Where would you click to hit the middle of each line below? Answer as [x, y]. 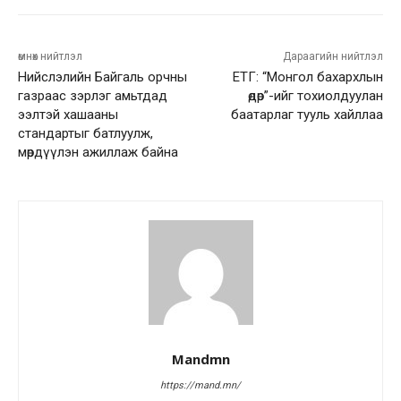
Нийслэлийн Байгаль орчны [102, 77]
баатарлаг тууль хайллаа [307, 115]
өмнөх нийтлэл [50, 57]
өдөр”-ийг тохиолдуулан [315, 96]
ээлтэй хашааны [68, 115]
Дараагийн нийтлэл [333, 57]
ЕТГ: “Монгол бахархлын [307, 77]
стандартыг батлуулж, [85, 134]
